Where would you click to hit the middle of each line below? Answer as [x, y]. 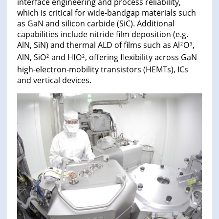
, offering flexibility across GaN [141, 57]
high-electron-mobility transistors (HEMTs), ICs [103, 70]
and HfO [66, 57]
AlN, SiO [32, 57]
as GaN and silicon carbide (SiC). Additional [96, 24]
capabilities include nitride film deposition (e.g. [103, 34]
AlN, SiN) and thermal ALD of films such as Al [99, 45]
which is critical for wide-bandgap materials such [107, 13]
